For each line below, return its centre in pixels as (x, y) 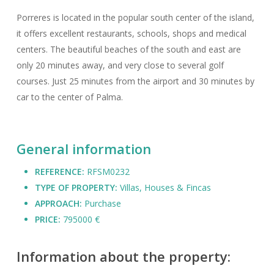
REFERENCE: (61, 172)
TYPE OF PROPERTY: (77, 188)
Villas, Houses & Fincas (165, 188)
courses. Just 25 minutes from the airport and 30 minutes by (135, 81)
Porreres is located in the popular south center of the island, (135, 18)
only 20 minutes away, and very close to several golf (120, 65)
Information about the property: (123, 257)
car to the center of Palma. (69, 97)
